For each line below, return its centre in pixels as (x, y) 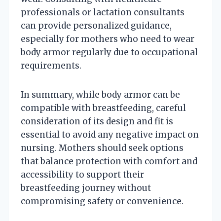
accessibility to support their (82, 174)
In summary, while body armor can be (100, 94)
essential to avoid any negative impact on (110, 134)
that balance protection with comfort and (109, 161)
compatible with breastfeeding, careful (103, 108)
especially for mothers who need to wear (108, 39)
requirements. (51, 65)
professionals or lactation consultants (103, 12)
